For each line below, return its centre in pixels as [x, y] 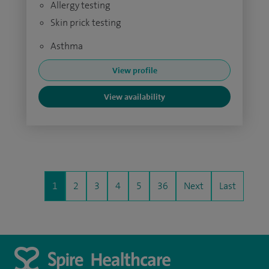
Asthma [67, 46]
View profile [134, 70]
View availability [134, 97]
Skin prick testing [86, 23]
